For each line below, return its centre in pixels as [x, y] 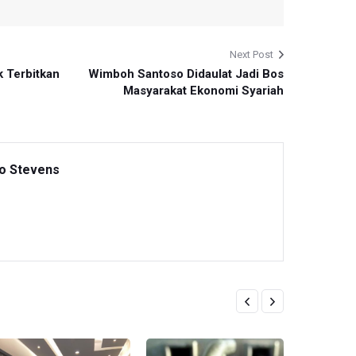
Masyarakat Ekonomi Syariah [203, 90]
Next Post [251, 54]
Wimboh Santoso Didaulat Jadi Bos [186, 74]
